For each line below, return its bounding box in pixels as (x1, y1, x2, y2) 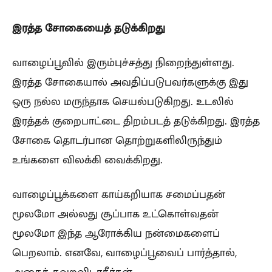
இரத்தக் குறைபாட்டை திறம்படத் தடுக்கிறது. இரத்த (12, 113, 260, 128)
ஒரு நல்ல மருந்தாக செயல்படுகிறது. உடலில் (12, 93, 234, 109)
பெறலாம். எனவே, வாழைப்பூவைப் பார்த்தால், (12, 245, 237, 260)
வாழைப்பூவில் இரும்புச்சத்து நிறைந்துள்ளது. (12, 55, 234, 70)
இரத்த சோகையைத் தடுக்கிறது (12, 20, 165, 35)
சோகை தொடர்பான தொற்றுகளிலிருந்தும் (12, 132, 222, 148)
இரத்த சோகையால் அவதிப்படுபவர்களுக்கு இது (12, 74, 248, 89)
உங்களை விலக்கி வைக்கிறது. (12, 152, 163, 167)
